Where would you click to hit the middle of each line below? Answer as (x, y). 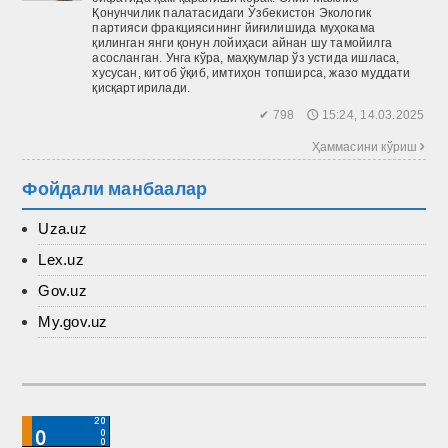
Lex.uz (61, 259)
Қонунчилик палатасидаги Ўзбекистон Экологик (232, 12)
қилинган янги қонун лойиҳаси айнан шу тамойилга (242, 42)
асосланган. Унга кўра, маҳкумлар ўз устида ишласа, (246, 57)
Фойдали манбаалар (115, 188)
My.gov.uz (73, 321)
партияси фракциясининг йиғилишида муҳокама (233, 27)
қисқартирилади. (141, 87)
